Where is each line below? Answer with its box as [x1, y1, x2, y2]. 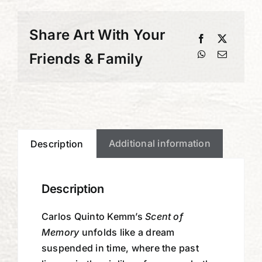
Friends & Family [29, 50, 143, 67]
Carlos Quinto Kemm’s [41, 210, 146, 222]
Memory [41, 226, 80, 238]
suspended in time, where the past [41, 242, 199, 254]
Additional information [108, 137, 211, 149]
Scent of [145, 210, 183, 222]
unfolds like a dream [79, 226, 175, 238]
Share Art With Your [29, 26, 166, 43]
